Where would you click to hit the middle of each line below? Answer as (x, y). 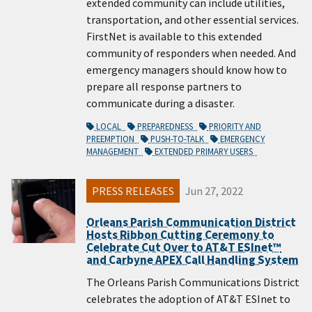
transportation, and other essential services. (193, 20)
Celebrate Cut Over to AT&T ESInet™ (184, 247)
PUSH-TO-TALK (178, 139)
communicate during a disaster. (161, 103)
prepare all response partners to (164, 87)
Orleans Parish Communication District (191, 222)
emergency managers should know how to (187, 70)
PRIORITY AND (234, 126)
